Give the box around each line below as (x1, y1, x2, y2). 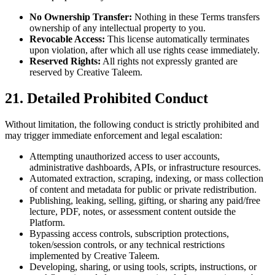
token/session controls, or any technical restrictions (29, 239, 225, 250)
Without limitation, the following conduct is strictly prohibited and (5, 118, 259, 130)
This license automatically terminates (105, 33, 249, 44)
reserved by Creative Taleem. (29, 66, 142, 77)
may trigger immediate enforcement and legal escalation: (5, 130, 222, 141)
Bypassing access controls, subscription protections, (29, 228, 229, 239)
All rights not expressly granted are (101, 55, 238, 66)
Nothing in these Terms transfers (132, 11, 260, 22)
